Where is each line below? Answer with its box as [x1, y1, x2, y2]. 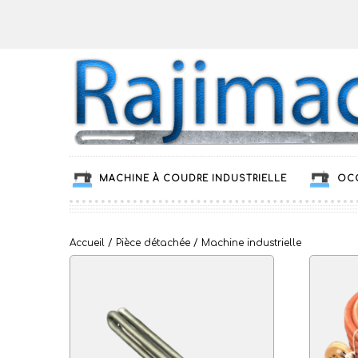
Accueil [70, 237, 105, 249]
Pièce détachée [116, 237, 190, 249]
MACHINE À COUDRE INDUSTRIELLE [99, 173, 288, 184]
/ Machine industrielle [190, 237, 301, 249]
